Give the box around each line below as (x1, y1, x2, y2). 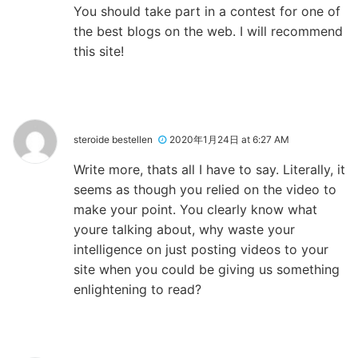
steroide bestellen (74, 133, 153, 145)
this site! (74, 42, 124, 59)
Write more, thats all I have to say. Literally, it (74, 161, 345, 177)
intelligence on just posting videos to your (74, 241, 328, 257)
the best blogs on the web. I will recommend (74, 22, 343, 39)
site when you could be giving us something (74, 261, 340, 277)
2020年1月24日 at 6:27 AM (169, 133, 289, 145)
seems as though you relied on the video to (74, 181, 336, 197)
